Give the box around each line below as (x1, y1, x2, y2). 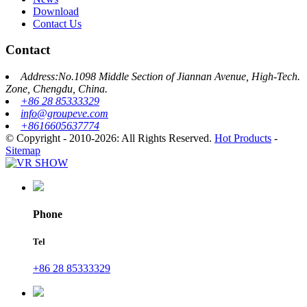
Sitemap (5, 145, 40, 157)
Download (33, 5, 79, 17)
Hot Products (214, 132, 271, 145)
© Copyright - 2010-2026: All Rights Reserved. (5, 132, 214, 145)
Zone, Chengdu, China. (5, 83, 108, 95)
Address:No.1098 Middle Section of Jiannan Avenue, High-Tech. (21, 71, 300, 83)
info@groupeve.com (21, 108, 108, 120)
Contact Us (33, 17, 82, 29)
